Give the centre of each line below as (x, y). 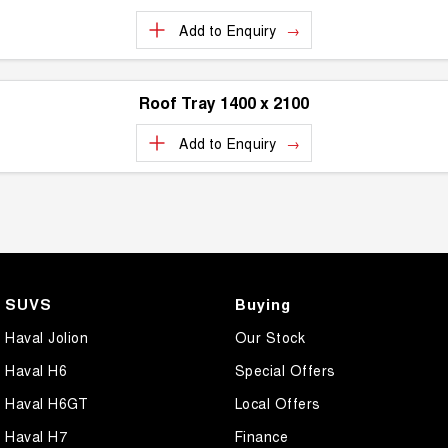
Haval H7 (36, 436)
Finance (261, 436)
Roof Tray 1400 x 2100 (224, 102)
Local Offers (277, 403)
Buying (262, 304)
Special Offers (285, 370)
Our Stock (269, 337)
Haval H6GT (46, 403)
